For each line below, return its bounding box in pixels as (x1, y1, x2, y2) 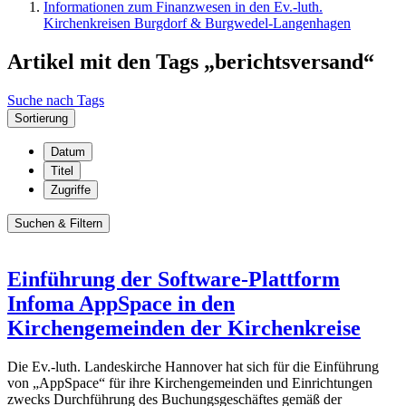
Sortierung (14, 111, 68, 125)
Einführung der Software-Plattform (7, 266, 340, 291)
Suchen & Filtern (14, 216, 102, 230)
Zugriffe (51, 182, 91, 197)
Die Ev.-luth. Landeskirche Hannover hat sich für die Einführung (7, 358, 379, 374)
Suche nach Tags (7, 92, 104, 108)
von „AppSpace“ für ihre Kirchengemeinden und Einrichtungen (7, 374, 372, 391)
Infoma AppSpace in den (7, 291, 235, 315)
